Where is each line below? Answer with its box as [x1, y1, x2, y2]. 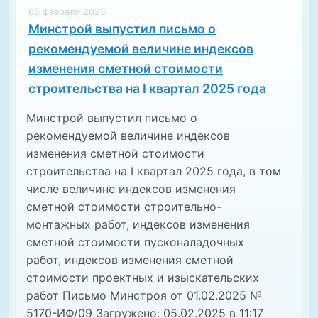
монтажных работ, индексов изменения [26, 217, 250, 232]
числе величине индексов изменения [26, 182, 236, 197]
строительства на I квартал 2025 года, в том [26, 164, 281, 179]
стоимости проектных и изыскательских [26, 270, 259, 285]
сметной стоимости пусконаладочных [26, 235, 244, 250]
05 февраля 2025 [28, 6, 106, 18]
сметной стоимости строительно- [26, 199, 221, 214]
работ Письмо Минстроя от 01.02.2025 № [26, 288, 262, 303]
